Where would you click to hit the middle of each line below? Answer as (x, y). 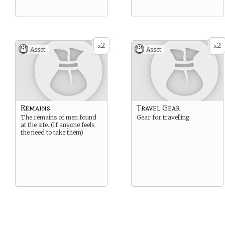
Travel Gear (158, 108)
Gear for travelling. (164, 117)
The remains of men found (59, 117)
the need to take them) (52, 132)
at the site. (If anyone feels (58, 125)
